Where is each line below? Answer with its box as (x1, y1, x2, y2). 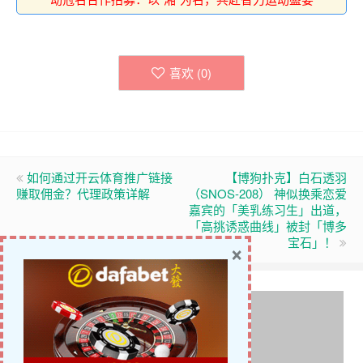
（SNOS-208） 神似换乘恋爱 (188, 184, 347, 202)
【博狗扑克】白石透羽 (225, 168, 347, 186)
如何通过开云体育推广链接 (27, 168, 173, 186)
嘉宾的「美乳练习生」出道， (189, 200, 347, 218)
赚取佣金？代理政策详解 (16, 184, 150, 202)
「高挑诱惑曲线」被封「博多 (189, 216, 347, 234)
